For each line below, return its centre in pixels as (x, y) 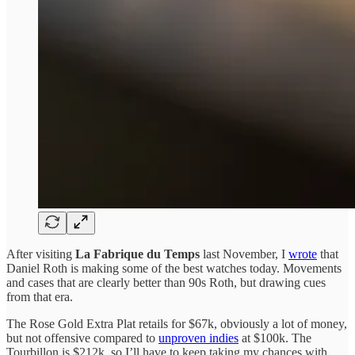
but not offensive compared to (82, 338)
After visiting (41, 254)
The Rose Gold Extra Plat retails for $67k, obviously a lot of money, (177, 324)
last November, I (244, 254)
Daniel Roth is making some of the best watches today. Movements (174, 269)
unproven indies (198, 338)
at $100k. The (275, 338)
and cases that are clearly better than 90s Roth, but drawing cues (166, 283)
